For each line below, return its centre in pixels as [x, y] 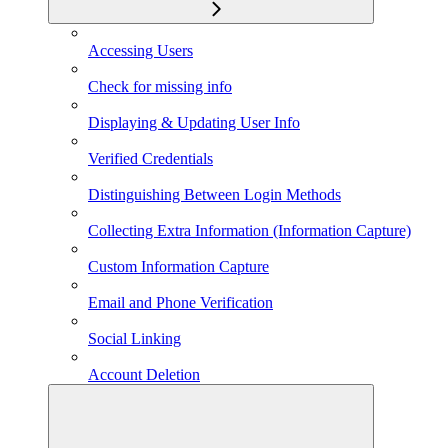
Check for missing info [160, 87]
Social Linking [134, 339]
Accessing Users [140, 51]
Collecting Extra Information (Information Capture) [249, 231]
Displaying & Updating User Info [194, 123]
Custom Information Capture [178, 267]
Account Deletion [144, 375]
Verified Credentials [150, 159]
